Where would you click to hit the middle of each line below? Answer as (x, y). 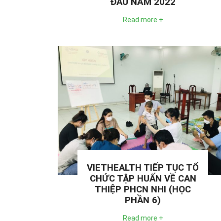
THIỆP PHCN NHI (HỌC (143, 190)
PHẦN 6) (143, 201)
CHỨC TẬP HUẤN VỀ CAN (143, 179)
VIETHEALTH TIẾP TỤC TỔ (143, 168)
